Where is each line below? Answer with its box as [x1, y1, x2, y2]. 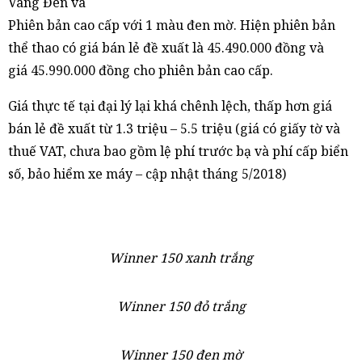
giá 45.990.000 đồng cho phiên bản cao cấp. [8, 61, 273, 79]
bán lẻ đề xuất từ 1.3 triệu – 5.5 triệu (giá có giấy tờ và [8, 120, 340, 137]
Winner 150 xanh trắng [109, 249, 253, 267]
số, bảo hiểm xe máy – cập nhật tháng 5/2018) [8, 165, 286, 183]
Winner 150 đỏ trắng [116, 297, 246, 315]
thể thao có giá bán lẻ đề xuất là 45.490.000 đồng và [8, 39, 324, 57]
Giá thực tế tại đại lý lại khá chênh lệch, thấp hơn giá [8, 97, 332, 115]
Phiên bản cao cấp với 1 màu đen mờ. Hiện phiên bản [8, 16, 335, 34]
